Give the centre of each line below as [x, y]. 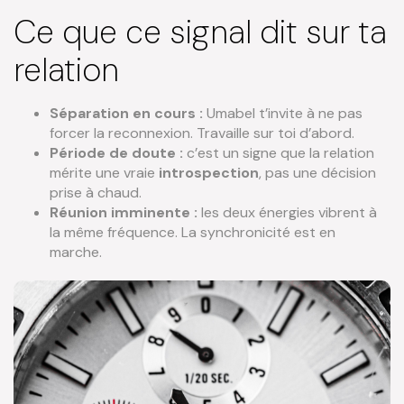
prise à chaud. [96, 193]
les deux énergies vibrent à [287, 213]
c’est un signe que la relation [279, 153]
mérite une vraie [104, 173]
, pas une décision [317, 173]
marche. [76, 252]
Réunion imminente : [124, 213]
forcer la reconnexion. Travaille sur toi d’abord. [202, 133]
